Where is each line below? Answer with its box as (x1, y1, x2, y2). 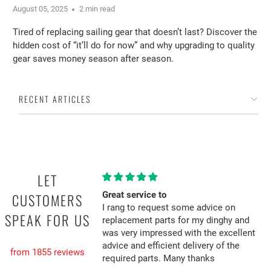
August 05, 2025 (13, 4, 68, 13)
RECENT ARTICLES (19, 92, 91, 105)
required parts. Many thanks (102, 252, 215, 264)
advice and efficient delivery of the (102, 240, 240, 251)
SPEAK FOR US (4, 209, 90, 230)
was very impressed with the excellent (102, 227, 255, 238)
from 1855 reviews (10, 246, 85, 258)
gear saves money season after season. (13, 53, 174, 64)
